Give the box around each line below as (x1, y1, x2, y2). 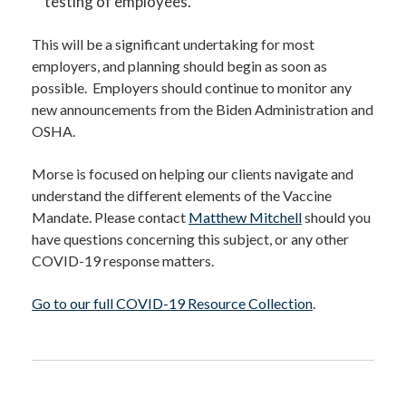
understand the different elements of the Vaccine (32, 186, 332, 204)
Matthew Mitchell (188, 208, 302, 226)
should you (302, 208, 371, 226)
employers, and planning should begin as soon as (32, 56, 327, 74)
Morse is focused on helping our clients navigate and (32, 164, 353, 182)
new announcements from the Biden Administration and (32, 100, 373, 118)
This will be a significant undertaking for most (32, 34, 314, 53)
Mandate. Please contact (32, 208, 188, 226)
